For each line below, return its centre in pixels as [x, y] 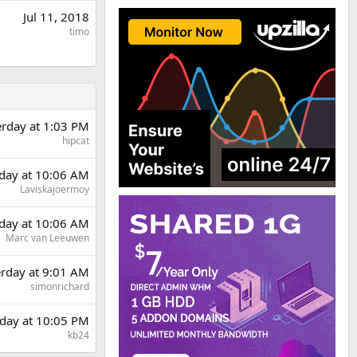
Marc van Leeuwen [47, 237]
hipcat [76, 140]
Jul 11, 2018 [56, 16]
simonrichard [60, 286]
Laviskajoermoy [55, 189]
